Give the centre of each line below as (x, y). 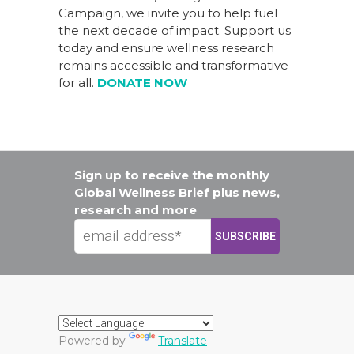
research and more (136, 210)
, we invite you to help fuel (199, 13)
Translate (183, 341)
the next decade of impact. (141, 31)
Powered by (94, 341)
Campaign (90, 13)
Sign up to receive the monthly (172, 175)
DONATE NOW (142, 83)
